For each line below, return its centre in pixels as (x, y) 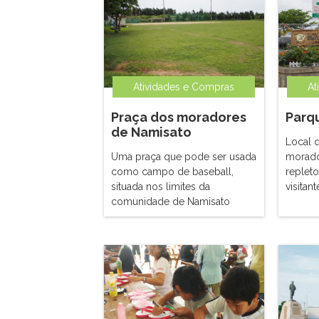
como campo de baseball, (172, 172)
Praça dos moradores (179, 117)
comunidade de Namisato (171, 202)
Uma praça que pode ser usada (184, 157)
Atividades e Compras (184, 87)
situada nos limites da (161, 187)
